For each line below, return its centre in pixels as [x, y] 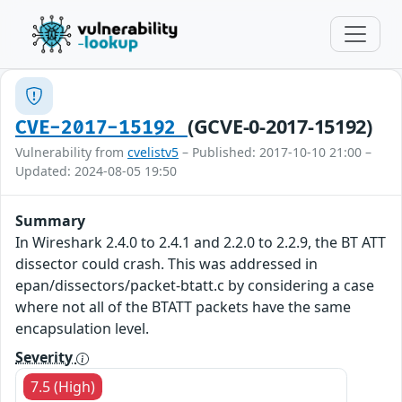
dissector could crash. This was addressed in [166, 264]
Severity [46, 357]
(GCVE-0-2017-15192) [280, 126]
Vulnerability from [71, 152]
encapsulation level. [82, 328]
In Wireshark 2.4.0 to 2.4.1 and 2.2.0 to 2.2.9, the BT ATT [201, 242]
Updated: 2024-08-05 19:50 [96, 171]
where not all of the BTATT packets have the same [183, 307]
